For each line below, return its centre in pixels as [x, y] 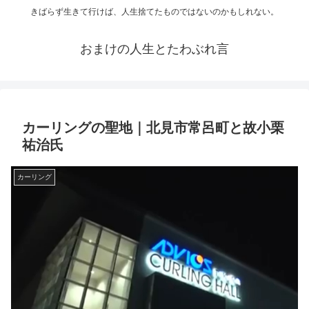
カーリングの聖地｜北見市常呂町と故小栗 [153, 128]
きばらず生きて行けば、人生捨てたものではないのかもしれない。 [154, 12]
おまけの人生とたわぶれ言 [154, 49]
